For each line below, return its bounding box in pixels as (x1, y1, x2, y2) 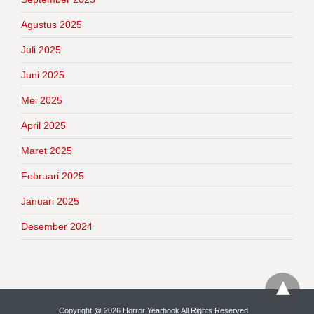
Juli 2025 (21, 43, 61, 55)
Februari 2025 (21, 170, 84, 182)
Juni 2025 (21, 69, 64, 81)
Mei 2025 (21, 94, 62, 106)
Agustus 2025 (21, 18, 82, 30)
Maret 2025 (21, 144, 72, 156)
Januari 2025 (21, 195, 79, 207)
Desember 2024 (21, 220, 93, 232)
